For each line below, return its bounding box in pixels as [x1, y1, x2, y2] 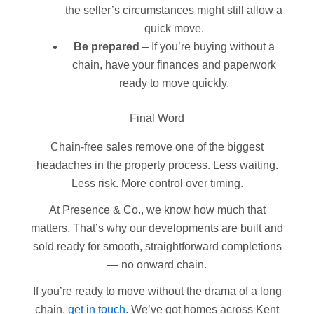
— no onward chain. [107, 258, 207, 271]
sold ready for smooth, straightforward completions [32, 240, 282, 252]
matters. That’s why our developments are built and [31, 221, 283, 234]
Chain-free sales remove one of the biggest [50, 140, 264, 153]
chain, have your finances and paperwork [71, 59, 276, 71]
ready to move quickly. [118, 77, 229, 90]
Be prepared [73, 41, 139, 53]
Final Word [130, 112, 184, 125]
